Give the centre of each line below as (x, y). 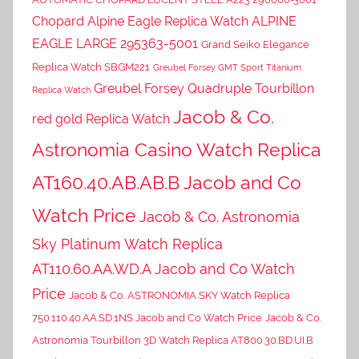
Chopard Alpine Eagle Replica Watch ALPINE (164, 21)
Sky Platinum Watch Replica (127, 244)
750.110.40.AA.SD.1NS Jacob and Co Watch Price (147, 317)
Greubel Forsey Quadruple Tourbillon (204, 88)
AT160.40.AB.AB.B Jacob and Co (167, 182)
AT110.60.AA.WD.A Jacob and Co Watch (163, 268)
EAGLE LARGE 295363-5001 (115, 43)
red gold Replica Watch (101, 119)
